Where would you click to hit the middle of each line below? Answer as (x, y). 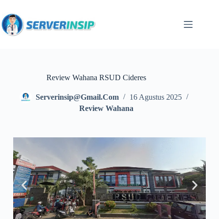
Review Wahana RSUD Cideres (97, 77)
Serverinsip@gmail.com (77, 97)
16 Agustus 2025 (156, 97)
